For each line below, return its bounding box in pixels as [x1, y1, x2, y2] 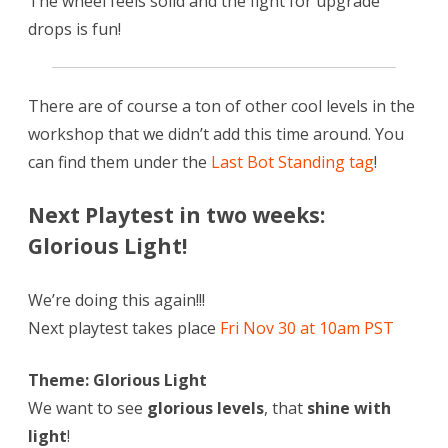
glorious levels [147, 397, 264, 420]
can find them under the [28, 151, 211, 174]
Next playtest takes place [28, 317, 220, 340]
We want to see [28, 397, 147, 420]
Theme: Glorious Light [28, 369, 207, 392]
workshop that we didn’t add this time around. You [28, 123, 404, 146]
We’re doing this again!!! [28, 289, 205, 312]
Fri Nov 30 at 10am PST [220, 317, 394, 340]
